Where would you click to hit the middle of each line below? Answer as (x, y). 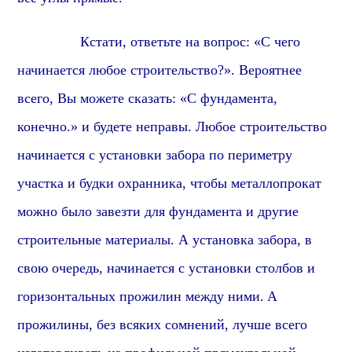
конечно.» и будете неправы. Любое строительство (172, 126)
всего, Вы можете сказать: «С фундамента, (148, 98)
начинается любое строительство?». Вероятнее (160, 70)
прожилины (53, 324)
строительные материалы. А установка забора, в (165, 240)
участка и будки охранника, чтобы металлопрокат (170, 183)
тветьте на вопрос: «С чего (219, 42)
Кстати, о (78, 42)
